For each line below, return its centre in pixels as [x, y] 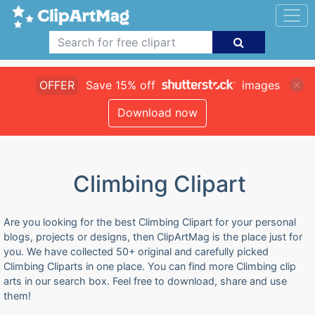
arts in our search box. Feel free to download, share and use [145, 281]
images [259, 85]
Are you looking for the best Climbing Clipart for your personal [150, 222]
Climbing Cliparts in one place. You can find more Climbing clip [150, 266]
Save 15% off [120, 85]
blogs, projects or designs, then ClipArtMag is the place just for [153, 237]
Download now [157, 112]
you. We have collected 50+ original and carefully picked [136, 251]
